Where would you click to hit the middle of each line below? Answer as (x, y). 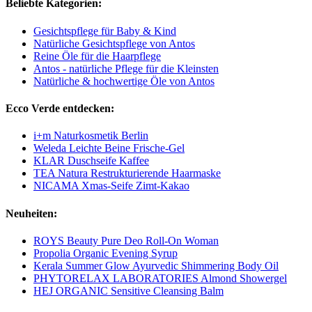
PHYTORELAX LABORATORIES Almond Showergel (160, 278)
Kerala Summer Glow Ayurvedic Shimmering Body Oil (156, 265)
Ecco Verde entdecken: (60, 108)
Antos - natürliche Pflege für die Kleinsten (126, 68)
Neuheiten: (31, 213)
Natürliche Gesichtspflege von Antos (114, 43)
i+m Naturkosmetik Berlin (91, 136)
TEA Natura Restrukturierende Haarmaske (127, 173)
